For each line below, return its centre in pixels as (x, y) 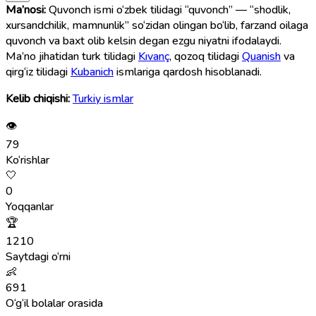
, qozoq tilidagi (206, 56)
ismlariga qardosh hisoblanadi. (188, 72)
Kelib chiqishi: (38, 98)
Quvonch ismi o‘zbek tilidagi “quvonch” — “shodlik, (168, 10)
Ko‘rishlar (28, 160)
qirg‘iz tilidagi (38, 72)
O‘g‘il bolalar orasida (54, 303)
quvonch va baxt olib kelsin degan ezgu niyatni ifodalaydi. (144, 41)
